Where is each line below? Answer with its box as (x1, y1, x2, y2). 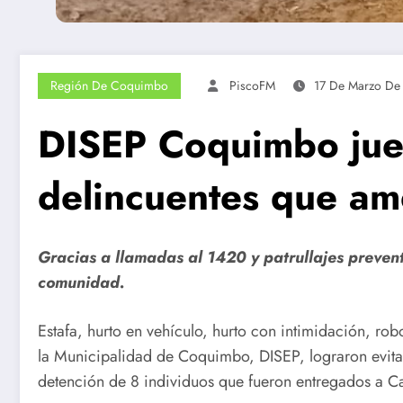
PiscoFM (229, 76, 275, 95)
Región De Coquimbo (50, 76, 168, 95)
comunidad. (38, 271, 125, 295)
